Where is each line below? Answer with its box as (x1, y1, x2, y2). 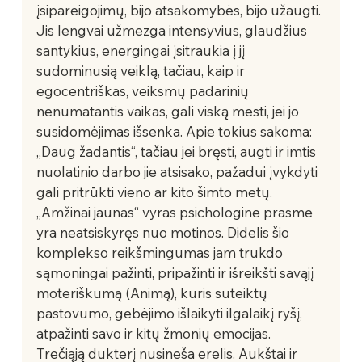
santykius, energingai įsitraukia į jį (36, 41, 248, 59)
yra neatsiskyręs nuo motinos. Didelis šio (36, 223, 293, 241)
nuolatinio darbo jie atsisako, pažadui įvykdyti (36, 162, 321, 180)
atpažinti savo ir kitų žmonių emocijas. (36, 324, 280, 342)
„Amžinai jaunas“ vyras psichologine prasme (36, 203, 316, 221)
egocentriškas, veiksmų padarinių (36, 82, 252, 99)
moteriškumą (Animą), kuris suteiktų (36, 284, 271, 301)
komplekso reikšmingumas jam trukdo (36, 243, 286, 261)
